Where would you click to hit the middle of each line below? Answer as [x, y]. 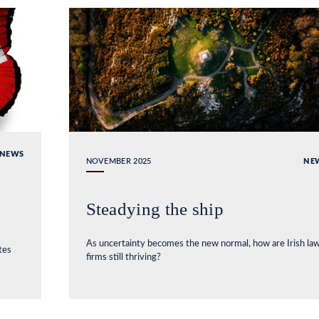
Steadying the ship [155, 209]
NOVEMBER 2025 [119, 161]
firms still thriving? [123, 257]
